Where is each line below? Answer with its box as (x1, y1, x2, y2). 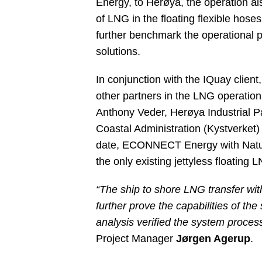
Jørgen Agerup (176, 233, 250, 244)
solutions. (96, 46, 140, 57)
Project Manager (96, 233, 176, 244)
